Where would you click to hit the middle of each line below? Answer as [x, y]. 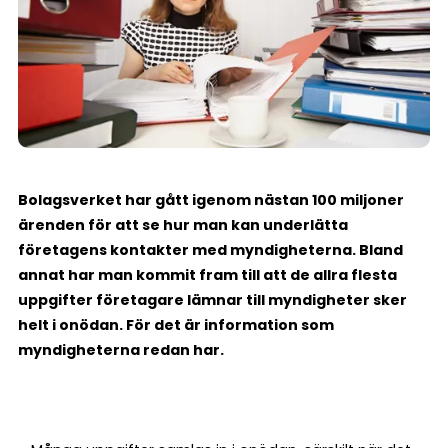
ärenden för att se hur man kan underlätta [183, 224]
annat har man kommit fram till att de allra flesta [207, 274]
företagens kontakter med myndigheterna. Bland [210, 249]
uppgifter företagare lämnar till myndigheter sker [212, 299]
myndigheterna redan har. [121, 349]
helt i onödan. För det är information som [176, 324]
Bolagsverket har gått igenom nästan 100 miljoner [211, 199]
